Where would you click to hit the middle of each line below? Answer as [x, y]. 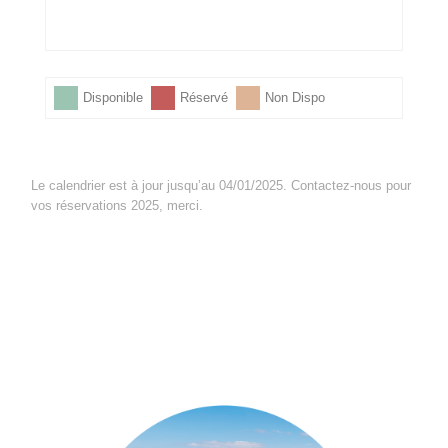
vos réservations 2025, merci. [117, 206]
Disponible [112, 97]
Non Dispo [294, 97]
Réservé [203, 97]
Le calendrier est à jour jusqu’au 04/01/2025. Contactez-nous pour [221, 186]
